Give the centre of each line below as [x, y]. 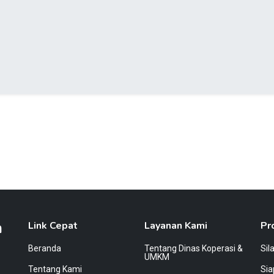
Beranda [45, 248]
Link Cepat [53, 226]
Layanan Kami [176, 226]
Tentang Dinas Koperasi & [194, 248]
